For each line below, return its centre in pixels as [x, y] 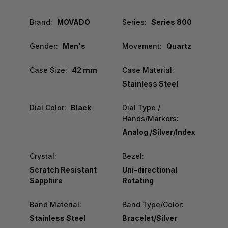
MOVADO [73, 22]
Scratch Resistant [63, 169]
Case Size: [48, 70]
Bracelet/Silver [149, 218]
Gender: [44, 46]
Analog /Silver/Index [159, 132]
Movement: [142, 46]
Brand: [41, 22]
